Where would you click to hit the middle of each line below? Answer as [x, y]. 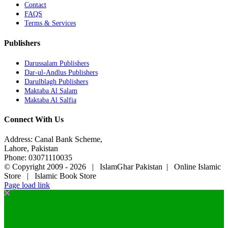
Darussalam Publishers [57, 63]
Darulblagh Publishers [56, 81]
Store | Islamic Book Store [50, 176]
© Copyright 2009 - [37, 167]
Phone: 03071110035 [38, 158]
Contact [35, 5]
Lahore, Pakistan [31, 149]
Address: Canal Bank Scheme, [53, 139]
